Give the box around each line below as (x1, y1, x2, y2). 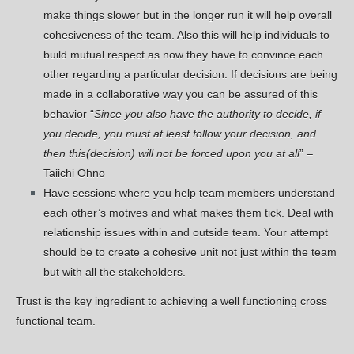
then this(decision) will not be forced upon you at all (43, 147, 300, 160)
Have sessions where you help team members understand (43, 186, 336, 200)
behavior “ (43, 107, 95, 121)
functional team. (16, 314, 96, 327)
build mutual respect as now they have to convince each (43, 48, 324, 62)
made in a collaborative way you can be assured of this (43, 88, 318, 101)
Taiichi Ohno (43, 167, 106, 180)
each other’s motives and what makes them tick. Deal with (43, 206, 334, 220)
